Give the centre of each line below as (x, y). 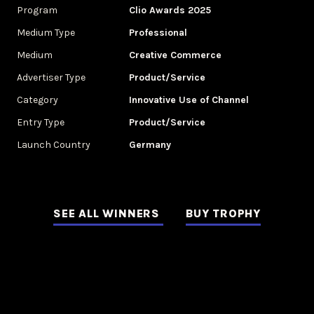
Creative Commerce (175, 55)
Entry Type (41, 122)
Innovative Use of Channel (189, 100)
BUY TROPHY (223, 213)
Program (37, 10)
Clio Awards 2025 (170, 10)
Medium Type (46, 33)
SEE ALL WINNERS (108, 213)
